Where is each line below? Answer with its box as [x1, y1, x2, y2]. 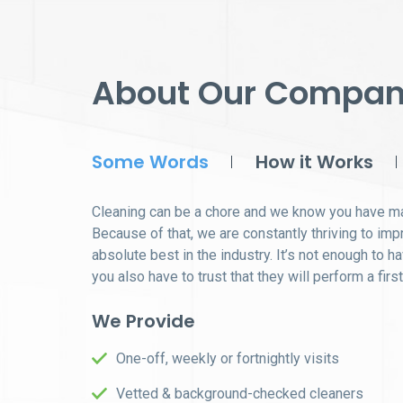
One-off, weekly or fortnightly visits [116, 350, 339, 367]
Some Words [92, 149, 209, 175]
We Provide [92, 309, 195, 334]
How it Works [255, 149, 373, 175]
